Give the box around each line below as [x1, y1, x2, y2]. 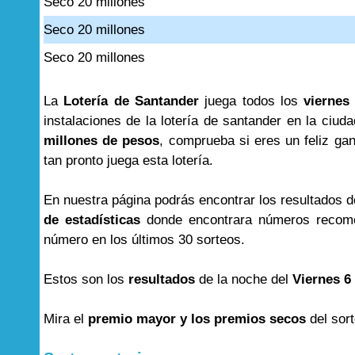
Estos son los [44, 272, 128, 287]
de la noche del [195, 272, 292, 287]
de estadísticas [44, 212, 141, 227]
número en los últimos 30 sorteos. [44, 232, 245, 247]
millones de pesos [44, 133, 160, 148]
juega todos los [204, 94, 304, 109]
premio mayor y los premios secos [88, 311, 306, 326]
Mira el [44, 311, 88, 326]
